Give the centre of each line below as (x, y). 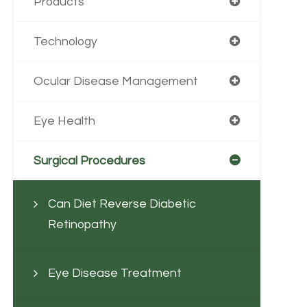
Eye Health (64, 121)
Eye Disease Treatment (114, 273)
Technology (65, 41)
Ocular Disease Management (115, 81)
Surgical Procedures (89, 161)
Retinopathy (82, 224)
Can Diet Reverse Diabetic (122, 204)
